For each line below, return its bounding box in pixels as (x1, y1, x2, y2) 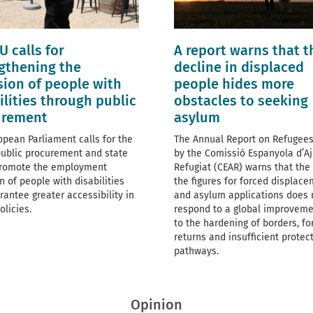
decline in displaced (174, 59, 304, 76)
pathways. (174, 245, 219, 258)
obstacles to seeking (174, 92, 308, 110)
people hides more (174, 75, 294, 93)
